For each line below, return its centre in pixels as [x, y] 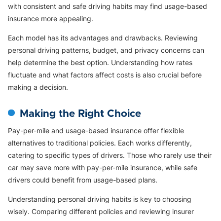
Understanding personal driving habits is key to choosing [100, 199]
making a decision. [38, 87]
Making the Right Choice [80, 113]
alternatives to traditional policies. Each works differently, [100, 143]
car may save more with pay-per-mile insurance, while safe [103, 167]
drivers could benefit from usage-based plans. [83, 180]
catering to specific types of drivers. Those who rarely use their [110, 155]
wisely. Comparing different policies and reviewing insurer [101, 211]
